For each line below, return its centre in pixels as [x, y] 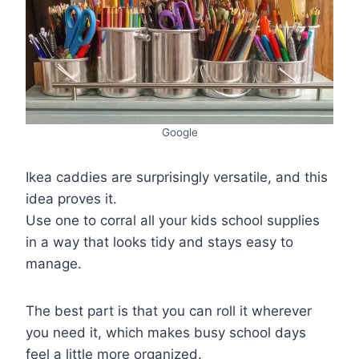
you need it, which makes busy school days [166, 332]
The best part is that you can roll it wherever [169, 311]
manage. [54, 263]
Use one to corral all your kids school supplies [173, 220]
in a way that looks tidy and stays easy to [159, 242]
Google [179, 132]
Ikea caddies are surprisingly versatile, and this [177, 177]
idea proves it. [71, 198]
